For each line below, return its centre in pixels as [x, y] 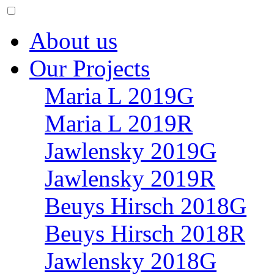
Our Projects [90, 68]
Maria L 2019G [119, 96]
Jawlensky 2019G [131, 151]
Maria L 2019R [119, 123]
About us [73, 41]
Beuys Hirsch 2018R [145, 233]
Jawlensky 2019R [130, 178]
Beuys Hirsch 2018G [146, 206]
